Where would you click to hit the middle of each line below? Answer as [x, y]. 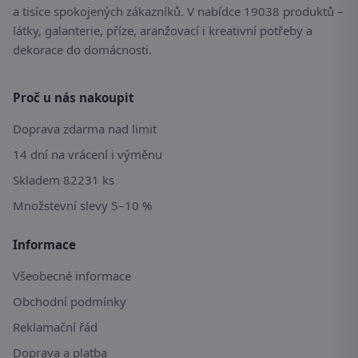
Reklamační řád [55, 327]
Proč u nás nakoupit [74, 98]
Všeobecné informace [72, 276]
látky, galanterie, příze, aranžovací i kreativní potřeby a [163, 31]
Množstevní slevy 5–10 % [82, 206]
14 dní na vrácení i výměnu [88, 155]
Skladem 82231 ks [64, 180]
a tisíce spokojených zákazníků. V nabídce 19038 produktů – [178, 12]
